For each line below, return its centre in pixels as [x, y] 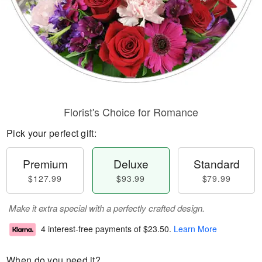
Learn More [195, 229]
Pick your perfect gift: [51, 133]
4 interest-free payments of [92, 229]
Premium [45, 163]
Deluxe [131, 163]
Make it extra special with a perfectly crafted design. [107, 208]
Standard [216, 163]
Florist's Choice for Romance [131, 112]
